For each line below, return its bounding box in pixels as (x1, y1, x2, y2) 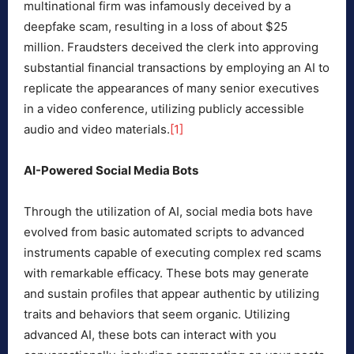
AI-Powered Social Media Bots (24, 163, 198, 179)
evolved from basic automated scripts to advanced (24, 224, 304, 240)
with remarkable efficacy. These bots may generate (24, 265, 309, 281)
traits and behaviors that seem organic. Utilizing (24, 307, 290, 322)
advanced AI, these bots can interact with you (24, 327, 277, 343)
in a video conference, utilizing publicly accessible (24, 101, 304, 117)
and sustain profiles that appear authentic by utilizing (24, 286, 319, 302)
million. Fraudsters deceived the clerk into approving (24, 40, 318, 55)
